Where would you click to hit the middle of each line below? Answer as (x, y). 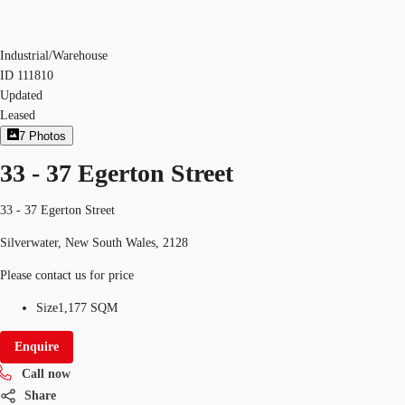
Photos (48, 137)
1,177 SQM (88, 307)
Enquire (37, 346)
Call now (46, 373)
